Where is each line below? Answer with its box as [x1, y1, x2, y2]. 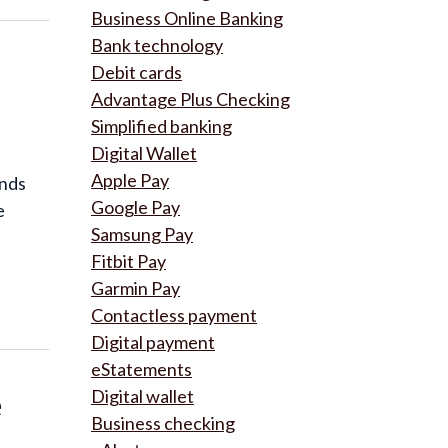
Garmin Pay [91, 277, 180, 299]
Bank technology [91, 34, 223, 56]
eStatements [91, 358, 192, 380]
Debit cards [91, 61, 182, 83]
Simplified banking [91, 115, 232, 137]
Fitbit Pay [91, 250, 166, 272]
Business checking [91, 412, 235, 434]
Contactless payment [91, 304, 257, 326]
